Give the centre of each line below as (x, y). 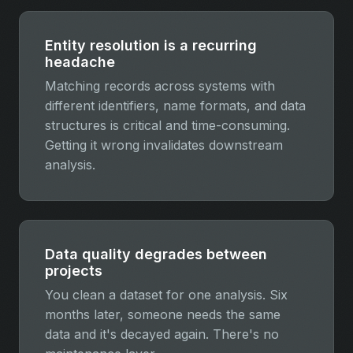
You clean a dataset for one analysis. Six (166, 294)
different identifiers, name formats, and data (175, 105)
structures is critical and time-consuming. (167, 125)
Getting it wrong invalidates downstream (164, 145)
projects (74, 270)
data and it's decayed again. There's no (162, 334)
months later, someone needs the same (163, 314)
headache (80, 61)
